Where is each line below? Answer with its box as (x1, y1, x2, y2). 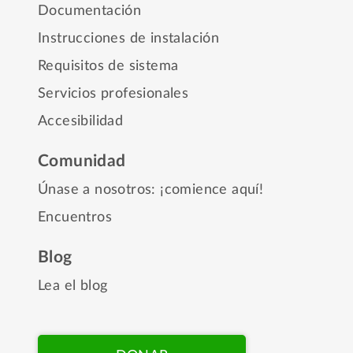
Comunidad (38, 152, 126, 169)
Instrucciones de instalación (38, 31, 220, 46)
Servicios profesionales (38, 86, 189, 101)
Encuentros (38, 210, 112, 225)
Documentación (38, 3, 142, 18)
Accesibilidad (38, 113, 124, 128)
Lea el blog (38, 278, 108, 293)
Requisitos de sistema (38, 58, 179, 73)
